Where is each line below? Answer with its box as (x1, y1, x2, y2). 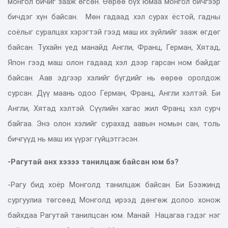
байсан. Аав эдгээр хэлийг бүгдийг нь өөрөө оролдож (8, 73, 220, 82)
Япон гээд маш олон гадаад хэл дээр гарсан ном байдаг (8, 58, 220, 67)
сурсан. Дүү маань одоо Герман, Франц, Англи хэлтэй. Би (8, 88, 220, 98)
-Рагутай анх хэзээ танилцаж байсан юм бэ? (8, 157, 179, 166)
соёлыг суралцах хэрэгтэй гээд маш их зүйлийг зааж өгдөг (8, 27, 220, 37)
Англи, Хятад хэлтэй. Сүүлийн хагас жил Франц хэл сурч (8, 103, 220, 113)
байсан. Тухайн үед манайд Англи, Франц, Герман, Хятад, (8, 42, 220, 52)
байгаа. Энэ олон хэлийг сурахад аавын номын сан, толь (8, 119, 220, 128)
